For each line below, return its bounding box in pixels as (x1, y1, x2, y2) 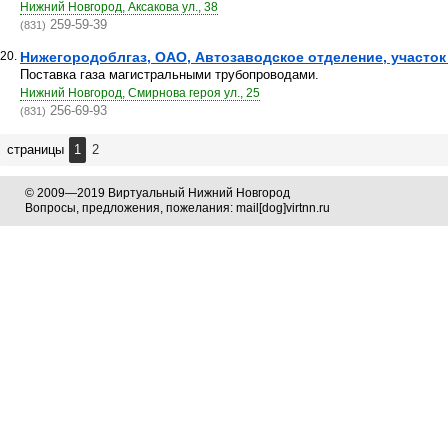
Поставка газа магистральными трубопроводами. (20, 67, 319, 82)
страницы (7, 142, 68, 157)
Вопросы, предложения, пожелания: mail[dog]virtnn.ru (25, 201, 330, 215)
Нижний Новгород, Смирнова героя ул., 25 (20, 86, 260, 100)
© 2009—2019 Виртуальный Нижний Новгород (25, 186, 290, 200)
